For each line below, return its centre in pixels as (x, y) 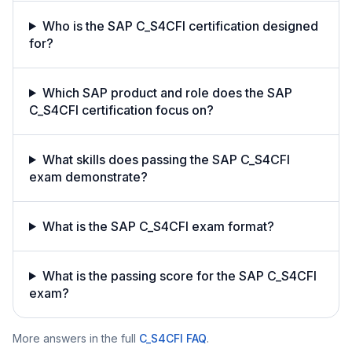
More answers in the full (74, 338)
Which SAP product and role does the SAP (167, 92)
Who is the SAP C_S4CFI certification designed (180, 26)
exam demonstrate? (88, 176)
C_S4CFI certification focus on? (121, 110)
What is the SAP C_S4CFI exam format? (158, 226)
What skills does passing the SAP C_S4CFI (166, 159)
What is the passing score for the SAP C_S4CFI (179, 275)
